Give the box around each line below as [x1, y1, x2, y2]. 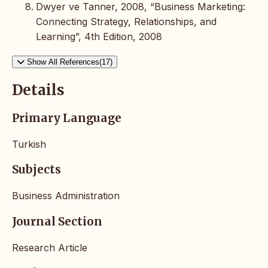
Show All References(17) [27, 57, 112, 67]
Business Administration [12, 190, 120, 202]
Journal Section [12, 214, 102, 229]
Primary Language [12, 111, 121, 125]
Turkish [12, 138, 46, 150]
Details [12, 81, 65, 100]
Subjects [12, 163, 61, 177]
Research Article [12, 241, 87, 254]
